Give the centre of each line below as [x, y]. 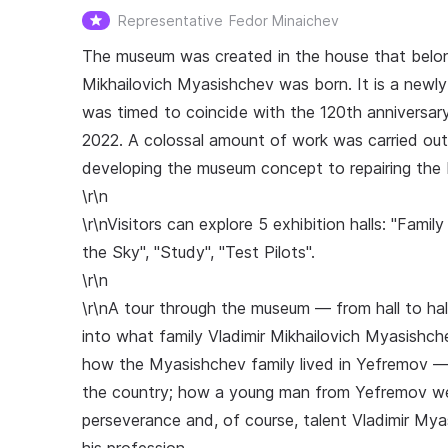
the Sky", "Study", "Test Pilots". [198, 252]
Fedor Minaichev [284, 20]
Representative [170, 20]
